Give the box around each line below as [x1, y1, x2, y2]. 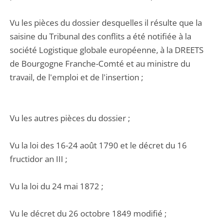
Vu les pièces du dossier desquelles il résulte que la [10, 17, 202, 28]
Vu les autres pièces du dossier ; [10, 112, 130, 124]
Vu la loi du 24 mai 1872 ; [10, 181, 103, 192]
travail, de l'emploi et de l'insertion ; [10, 72, 143, 83]
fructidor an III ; [10, 153, 67, 164]
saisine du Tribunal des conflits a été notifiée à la [10, 31, 191, 42]
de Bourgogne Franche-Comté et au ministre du [10, 58, 190, 69]
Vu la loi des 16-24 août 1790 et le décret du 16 [10, 140, 187, 151]
